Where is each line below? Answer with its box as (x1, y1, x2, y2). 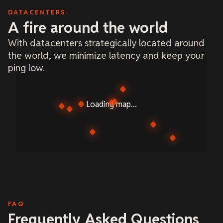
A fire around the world (8, 18, 168, 37)
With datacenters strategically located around (8, 37, 205, 50)
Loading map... (86, 99, 137, 110)
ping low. (8, 62, 45, 75)
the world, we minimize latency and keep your (8, 49, 205, 62)
